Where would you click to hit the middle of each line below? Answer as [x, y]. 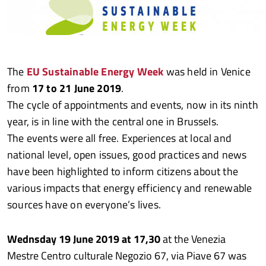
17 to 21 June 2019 [77, 88]
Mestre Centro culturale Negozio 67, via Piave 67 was [127, 256]
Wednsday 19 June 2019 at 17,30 [85, 239]
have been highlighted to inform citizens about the [123, 171]
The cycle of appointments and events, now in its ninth [133, 105]
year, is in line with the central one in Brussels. [113, 121]
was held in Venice [208, 72]
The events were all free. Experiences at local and [119, 138]
